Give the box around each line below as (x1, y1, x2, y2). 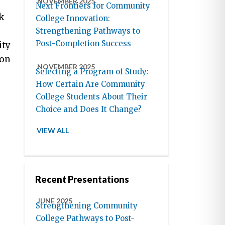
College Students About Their (36, 92, 148, 102)
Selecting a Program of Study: (36, 67, 149, 77)
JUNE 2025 (37, 196, 73, 205)
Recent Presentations (35, 174, 130, 185)
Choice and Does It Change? (36, 104, 142, 115)
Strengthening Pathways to (36, 26, 141, 36)
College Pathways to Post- (36, 213, 135, 223)
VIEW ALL (37, 126, 69, 135)
